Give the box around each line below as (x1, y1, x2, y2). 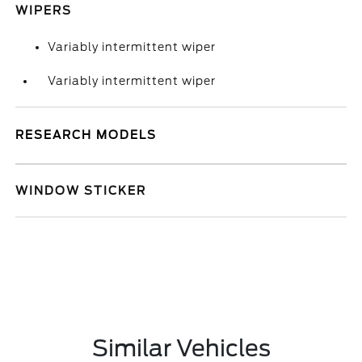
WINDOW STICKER (15, 184, 147, 197)
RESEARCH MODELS (15, 128, 158, 141)
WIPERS (15, 4, 73, 17)
